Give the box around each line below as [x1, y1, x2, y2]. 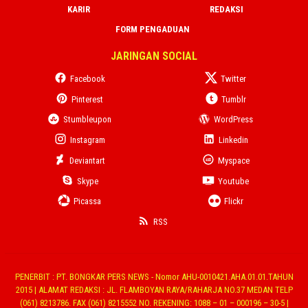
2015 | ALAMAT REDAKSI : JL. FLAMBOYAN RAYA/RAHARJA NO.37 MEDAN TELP [15, 284, 293, 295]
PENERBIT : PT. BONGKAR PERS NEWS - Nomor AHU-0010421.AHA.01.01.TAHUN [14, 271, 294, 282]
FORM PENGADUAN [115, 23, 190, 34]
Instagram [69, 135, 105, 146]
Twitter [221, 73, 247, 84]
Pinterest [71, 93, 103, 104]
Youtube [218, 175, 250, 186]
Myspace [217, 155, 250, 166]
